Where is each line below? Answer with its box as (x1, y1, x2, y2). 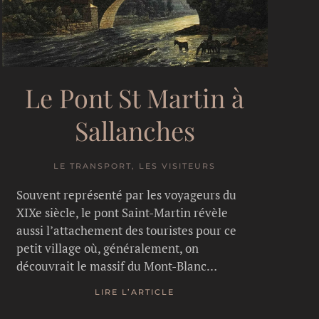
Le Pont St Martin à (25, 80, 245, 115)
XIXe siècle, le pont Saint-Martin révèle (16, 204, 228, 221)
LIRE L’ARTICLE (95, 287, 175, 298)
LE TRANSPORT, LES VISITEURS (53, 160, 216, 171)
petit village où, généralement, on (16, 239, 199, 256)
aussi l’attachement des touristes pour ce (16, 221, 236, 239)
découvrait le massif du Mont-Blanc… (16, 257, 217, 274)
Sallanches (74, 113, 195, 147)
